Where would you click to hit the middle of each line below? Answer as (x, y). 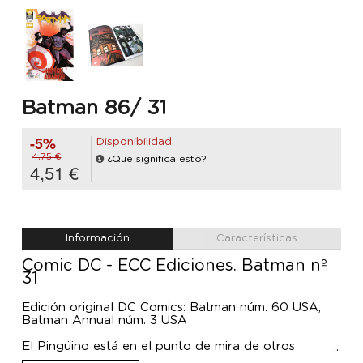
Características (257, 239)
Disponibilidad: (135, 142)
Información (97, 239)
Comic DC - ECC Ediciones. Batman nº (175, 266)
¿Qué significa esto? (157, 159)
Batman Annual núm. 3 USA (105, 321)
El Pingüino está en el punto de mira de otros (158, 347)
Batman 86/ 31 (94, 108)
